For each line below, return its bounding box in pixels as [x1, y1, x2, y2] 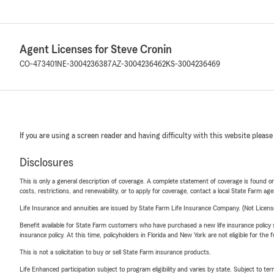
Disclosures [20, 157, 73, 169]
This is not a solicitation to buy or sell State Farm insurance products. [20, 248, 211, 256]
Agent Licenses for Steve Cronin [20, 43, 172, 56]
